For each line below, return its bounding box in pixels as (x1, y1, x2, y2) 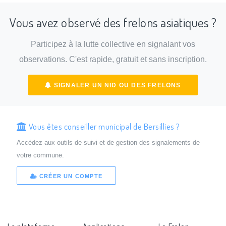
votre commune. (16, 151, 64, 159)
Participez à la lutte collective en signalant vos (31, 40, 195, 49)
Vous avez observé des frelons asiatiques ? (10, 14, 216, 30)
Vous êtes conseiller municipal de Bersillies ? (27, 120, 180, 132)
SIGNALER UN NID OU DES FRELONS (51, 81, 181, 89)
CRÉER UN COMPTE (37, 173, 102, 180)
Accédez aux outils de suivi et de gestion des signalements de (16, 138, 200, 146)
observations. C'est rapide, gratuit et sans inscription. (19, 55, 207, 64)
